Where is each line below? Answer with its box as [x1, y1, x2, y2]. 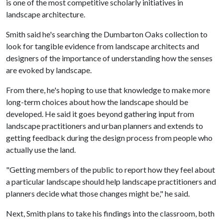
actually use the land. [6, 145, 76, 154]
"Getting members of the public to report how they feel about [6, 165, 215, 174]
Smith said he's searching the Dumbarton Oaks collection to [6, 29, 208, 39]
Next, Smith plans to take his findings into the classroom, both [6, 209, 215, 218]
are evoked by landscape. [6, 65, 92, 75]
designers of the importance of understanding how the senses [6, 53, 213, 63]
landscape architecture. [6, 9, 85, 19]
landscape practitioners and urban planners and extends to [6, 121, 203, 130]
